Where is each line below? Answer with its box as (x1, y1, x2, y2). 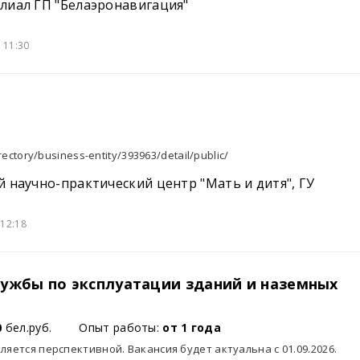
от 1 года (162, 320, 222, 335)
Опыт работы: (79, 320, 163, 335)
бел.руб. (2, 320, 52, 335)
